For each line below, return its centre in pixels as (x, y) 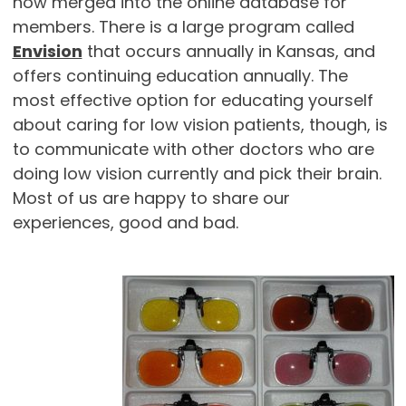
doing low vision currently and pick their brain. (197, 174)
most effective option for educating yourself (193, 101)
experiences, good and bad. (125, 223)
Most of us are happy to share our (151, 198)
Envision (47, 52)
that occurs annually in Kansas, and (228, 52)
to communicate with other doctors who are (193, 150)
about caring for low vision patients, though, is (200, 125)
